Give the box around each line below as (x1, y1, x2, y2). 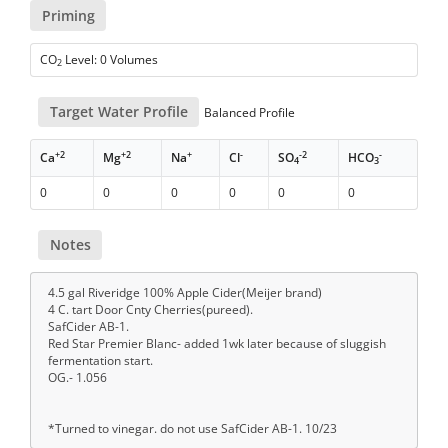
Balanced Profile (201, 103, 296, 121)
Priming (41, 5, 95, 25)
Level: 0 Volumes (62, 50, 159, 68)
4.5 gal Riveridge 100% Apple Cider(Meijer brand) (48, 284, 322, 302)
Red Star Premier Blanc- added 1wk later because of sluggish (48, 335, 386, 353)
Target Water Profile (49, 101, 188, 121)
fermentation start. (48, 352, 153, 370)
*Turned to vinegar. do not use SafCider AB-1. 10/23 (48, 420, 337, 438)
